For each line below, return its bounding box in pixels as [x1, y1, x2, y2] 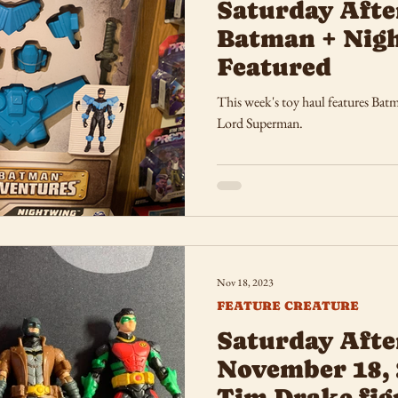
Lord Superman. [217, 113, 303, 132]
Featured [217, 52, 331, 81]
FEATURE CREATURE [217, 298, 359, 313]
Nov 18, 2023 [217, 275, 274, 290]
